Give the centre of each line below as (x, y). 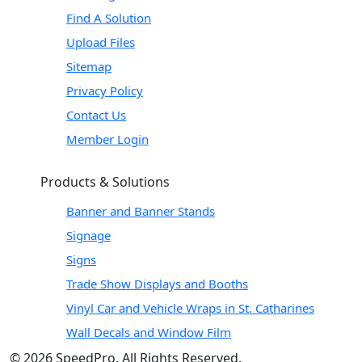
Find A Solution (109, 17)
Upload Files (101, 42)
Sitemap (89, 66)
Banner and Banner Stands (141, 210)
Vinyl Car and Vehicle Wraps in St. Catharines (190, 307)
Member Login (107, 139)
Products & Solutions (105, 181)
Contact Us (96, 114)
